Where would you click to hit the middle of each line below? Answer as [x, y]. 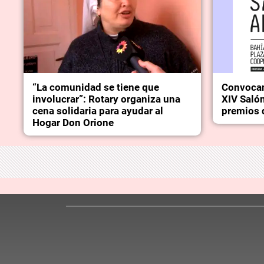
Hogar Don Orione [73, 123]
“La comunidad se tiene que [96, 88]
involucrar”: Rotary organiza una [107, 99]
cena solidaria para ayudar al [98, 111]
